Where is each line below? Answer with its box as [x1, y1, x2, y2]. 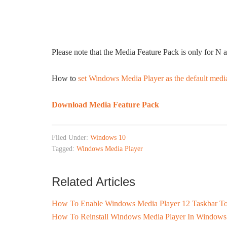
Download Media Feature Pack [52, 100, 159, 109]
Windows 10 [90, 134, 126, 141]
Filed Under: [52, 134, 90, 141]
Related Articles [52, 175, 135, 188]
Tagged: [52, 145, 77, 153]
